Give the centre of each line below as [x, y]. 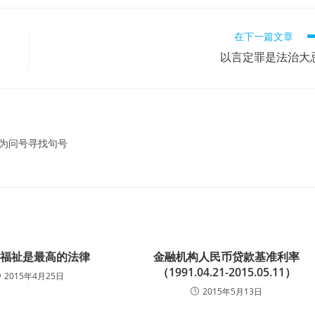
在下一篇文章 [264, 36]
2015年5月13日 [233, 291]
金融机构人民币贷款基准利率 [227, 257]
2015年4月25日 [34, 276]
